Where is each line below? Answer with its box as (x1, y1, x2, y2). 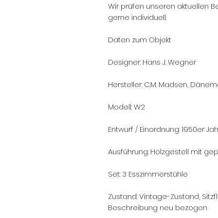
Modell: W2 (108, 102, 145, 112)
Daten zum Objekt (108, 35, 171, 45)
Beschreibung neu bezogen (108, 202, 207, 213)
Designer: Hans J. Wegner (108, 57, 196, 67)
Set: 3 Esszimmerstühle (108, 169, 188, 179)
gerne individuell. (108, 12, 166, 22)
